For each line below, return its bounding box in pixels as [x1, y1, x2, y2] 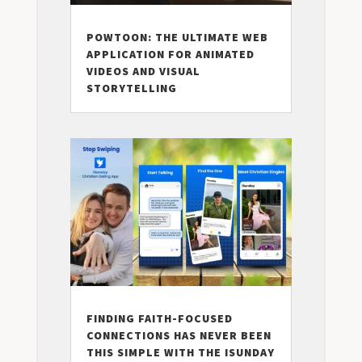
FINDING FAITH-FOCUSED [86, 311, 233, 326]
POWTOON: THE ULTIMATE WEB [86, 29, 268, 44]
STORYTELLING [86, 80, 177, 95]
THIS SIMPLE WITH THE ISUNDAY [86, 345, 275, 360]
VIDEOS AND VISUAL [86, 63, 200, 78]
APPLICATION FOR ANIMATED [86, 46, 255, 61]
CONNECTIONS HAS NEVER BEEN [86, 328, 271, 343]
